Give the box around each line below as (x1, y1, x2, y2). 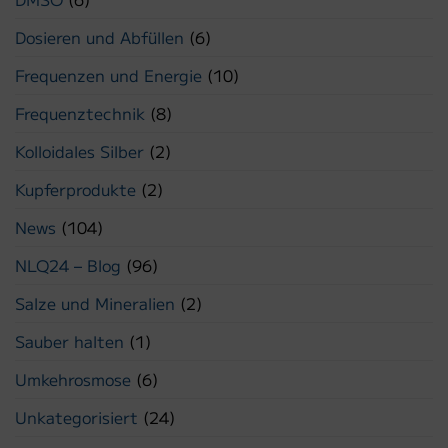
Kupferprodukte (15, 177, 136, 202)
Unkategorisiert (15, 405, 138, 430)
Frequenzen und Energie (15, 63, 202, 88)
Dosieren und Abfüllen (15, 25, 184, 50)
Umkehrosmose (15, 367, 131, 392)
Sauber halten (15, 329, 124, 354)
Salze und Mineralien (15, 291, 175, 316)
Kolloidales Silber (15, 139, 144, 164)
